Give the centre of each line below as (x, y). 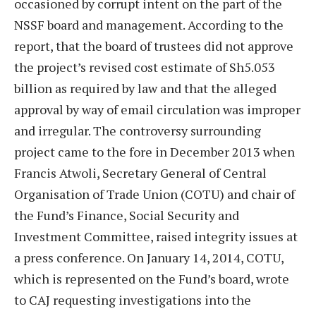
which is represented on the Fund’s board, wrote (152, 278)
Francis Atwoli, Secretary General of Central (140, 172)
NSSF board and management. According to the (149, 24)
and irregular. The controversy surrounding (138, 130)
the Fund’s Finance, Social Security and (127, 215)
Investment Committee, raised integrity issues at (156, 236)
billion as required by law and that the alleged (145, 88)
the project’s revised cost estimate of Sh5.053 (145, 67)
